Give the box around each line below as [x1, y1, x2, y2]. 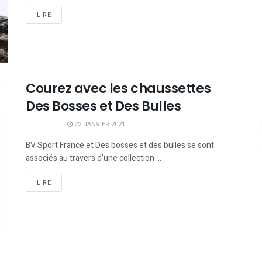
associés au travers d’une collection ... [26, 152, 161, 165]
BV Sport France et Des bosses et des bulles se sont [26, 139, 214, 152]
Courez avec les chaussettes [26, 80, 211, 98]
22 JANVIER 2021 [73, 119, 125, 130]
